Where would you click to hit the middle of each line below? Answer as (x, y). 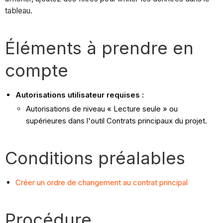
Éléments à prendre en (100, 48)
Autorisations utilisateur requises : (80, 95)
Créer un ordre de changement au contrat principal (102, 182)
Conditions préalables (95, 158)
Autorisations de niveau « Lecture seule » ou (102, 109)
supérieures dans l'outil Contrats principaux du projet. (117, 120)
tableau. (20, 10)
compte (37, 70)
